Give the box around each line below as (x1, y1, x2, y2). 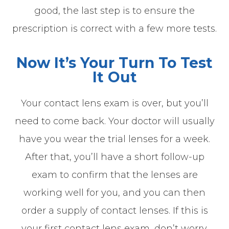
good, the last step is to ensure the (34, 5, 195, 16)
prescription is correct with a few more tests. (12, 22, 217, 34)
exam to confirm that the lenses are (31, 169, 198, 180)
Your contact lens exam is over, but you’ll (20, 97, 209, 109)
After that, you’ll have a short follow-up (25, 151, 204, 163)
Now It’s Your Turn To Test (16, 54, 213, 72)
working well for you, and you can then (24, 187, 205, 198)
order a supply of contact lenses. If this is (21, 204, 208, 216)
